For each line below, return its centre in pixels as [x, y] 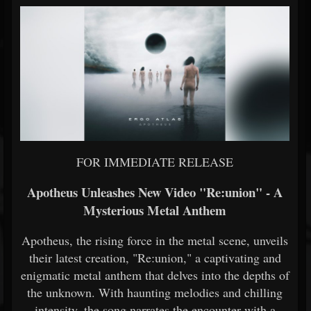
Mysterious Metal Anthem [155, 210]
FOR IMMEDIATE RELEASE [155, 162]
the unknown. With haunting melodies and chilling [155, 292]
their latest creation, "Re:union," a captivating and [155, 258]
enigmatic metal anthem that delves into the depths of [155, 275]
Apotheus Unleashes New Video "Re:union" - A [155, 192]
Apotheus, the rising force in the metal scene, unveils [155, 240]
